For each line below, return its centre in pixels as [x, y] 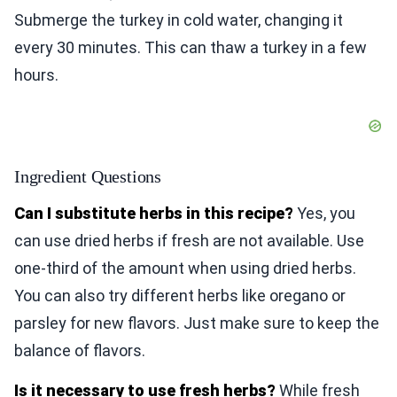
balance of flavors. [80, 350]
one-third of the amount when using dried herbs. [185, 268]
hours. [36, 75]
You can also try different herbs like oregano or [180, 296]
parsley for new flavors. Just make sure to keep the [197, 323]
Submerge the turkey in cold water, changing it [179, 20]
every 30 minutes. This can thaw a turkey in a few [191, 47]
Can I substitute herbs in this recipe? [154, 213]
